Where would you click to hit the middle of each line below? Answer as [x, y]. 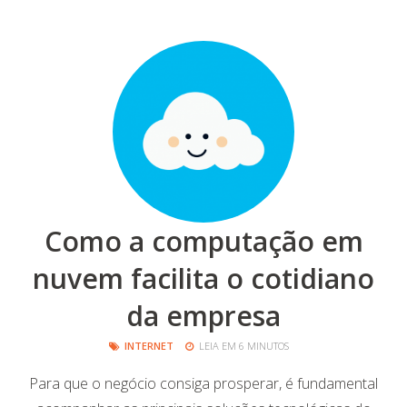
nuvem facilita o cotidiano [203, 278]
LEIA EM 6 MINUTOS [243, 346]
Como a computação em [203, 241]
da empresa [203, 316]
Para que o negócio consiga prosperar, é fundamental [203, 383]
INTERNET [149, 346]
